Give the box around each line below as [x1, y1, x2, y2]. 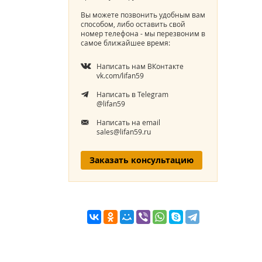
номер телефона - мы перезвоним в [81, 29, 205, 39]
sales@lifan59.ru [96, 127, 151, 137]
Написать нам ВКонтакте [96, 61, 184, 72]
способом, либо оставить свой [81, 19, 185, 30]
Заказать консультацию [89, 154, 194, 166]
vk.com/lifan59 [96, 71, 144, 81]
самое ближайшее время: [81, 38, 170, 49]
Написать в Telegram [96, 89, 169, 100]
